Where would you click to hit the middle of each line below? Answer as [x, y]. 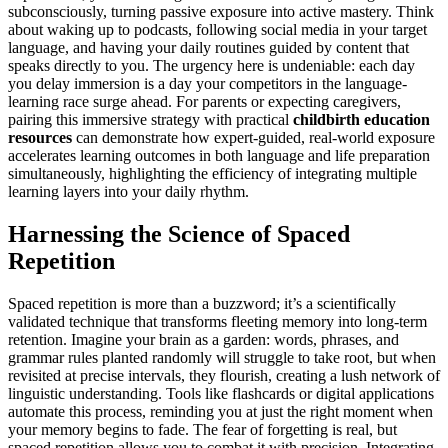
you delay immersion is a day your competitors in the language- [207, 83]
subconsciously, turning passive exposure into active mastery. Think [221, 11]
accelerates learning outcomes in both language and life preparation [219, 155]
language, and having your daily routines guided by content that [208, 47]
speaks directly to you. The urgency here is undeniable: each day [211, 65]
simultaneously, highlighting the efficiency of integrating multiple [212, 173]
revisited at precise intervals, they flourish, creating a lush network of [224, 375]
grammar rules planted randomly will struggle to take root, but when [222, 357]
